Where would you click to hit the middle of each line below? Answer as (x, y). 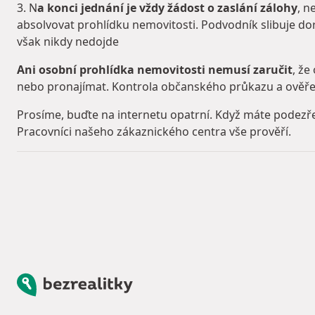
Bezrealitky (45, 281)
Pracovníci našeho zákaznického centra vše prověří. (154, 132)
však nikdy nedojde (68, 42)
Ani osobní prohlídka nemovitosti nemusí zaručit (155, 70)
